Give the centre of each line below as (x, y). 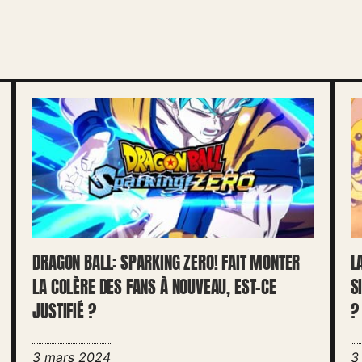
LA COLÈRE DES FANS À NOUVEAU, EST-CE (154, 287)
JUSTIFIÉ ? (64, 311)
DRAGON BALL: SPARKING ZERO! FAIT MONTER (166, 263)
